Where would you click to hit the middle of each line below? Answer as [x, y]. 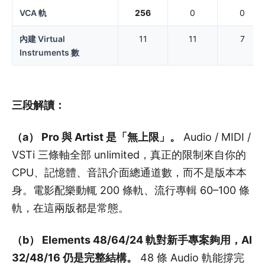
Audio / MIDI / [216, 137]
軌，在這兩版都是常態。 [70, 208]
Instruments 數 [49, 52]
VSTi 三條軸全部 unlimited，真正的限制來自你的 [129, 154]
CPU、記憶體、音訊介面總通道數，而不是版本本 [129, 172]
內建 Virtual [42, 38]
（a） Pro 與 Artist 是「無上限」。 [96, 137]
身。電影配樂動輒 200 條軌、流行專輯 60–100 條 [131, 190]
